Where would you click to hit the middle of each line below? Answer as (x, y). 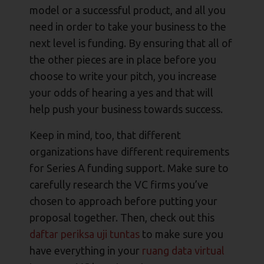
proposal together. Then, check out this (122, 218)
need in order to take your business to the (128, 27)
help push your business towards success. (126, 109)
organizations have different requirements (129, 152)
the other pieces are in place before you (123, 60)
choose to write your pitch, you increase (123, 76)
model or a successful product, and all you (128, 10)
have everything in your (86, 251)
